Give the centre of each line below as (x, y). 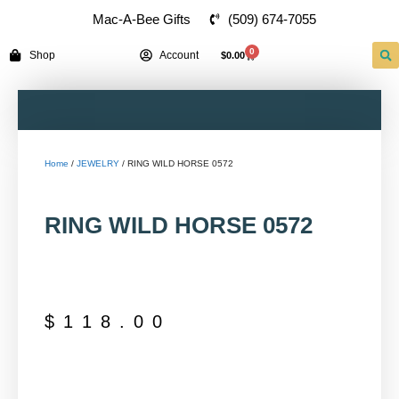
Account (179, 55)
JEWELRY (98, 163)
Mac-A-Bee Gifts (142, 19)
